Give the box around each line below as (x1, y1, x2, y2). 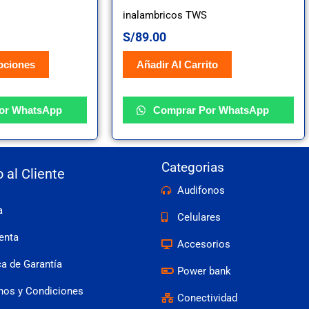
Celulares (177, 210, 221, 223)
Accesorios (177, 237, 230, 250)
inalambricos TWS (123, 9, 207, 22)
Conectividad (177, 291, 237, 304)
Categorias (161, 159, 224, 175)
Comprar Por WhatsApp (150, 104, 270, 117)
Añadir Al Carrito (137, 59, 218, 71)
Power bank (177, 264, 231, 277)
